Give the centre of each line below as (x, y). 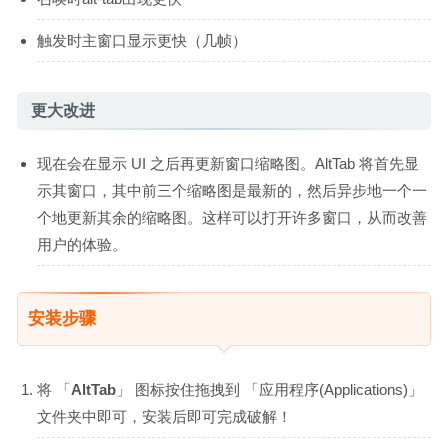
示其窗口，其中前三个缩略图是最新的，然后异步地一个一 (232, 190)
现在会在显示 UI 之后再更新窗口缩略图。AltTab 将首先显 (228, 163)
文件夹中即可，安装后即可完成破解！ (164, 416)
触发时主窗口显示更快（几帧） (142, 40)
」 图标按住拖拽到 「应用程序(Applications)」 (269, 389)
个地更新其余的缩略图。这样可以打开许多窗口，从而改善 (232, 217)
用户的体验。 (82, 244)
